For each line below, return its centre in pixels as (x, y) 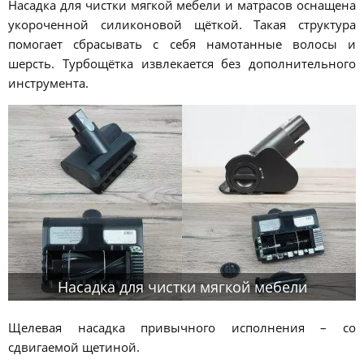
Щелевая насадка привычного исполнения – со (182, 327)
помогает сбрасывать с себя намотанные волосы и (182, 44)
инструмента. (48, 83)
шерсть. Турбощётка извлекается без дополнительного (182, 64)
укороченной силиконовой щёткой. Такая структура (182, 25)
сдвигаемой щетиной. (74, 347)
